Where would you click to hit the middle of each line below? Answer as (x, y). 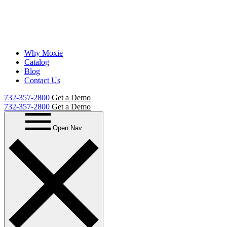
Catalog (37, 62)
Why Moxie (44, 53)
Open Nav (67, 128)
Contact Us (42, 80)
